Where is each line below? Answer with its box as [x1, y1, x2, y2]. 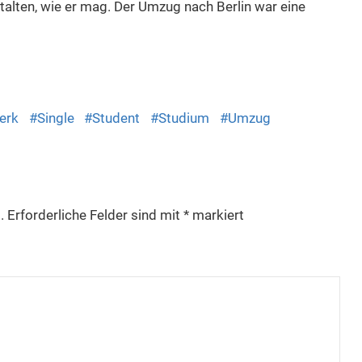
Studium [158, 109, 210, 126]
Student [92, 109, 141, 126]
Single [36, 109, 74, 126]
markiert [188, 206, 244, 223]
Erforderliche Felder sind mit [6, 206, 183, 223]
